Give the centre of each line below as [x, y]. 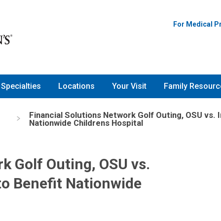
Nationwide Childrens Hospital [86, 123]
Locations [76, 86]
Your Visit [129, 86]
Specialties [21, 86]
